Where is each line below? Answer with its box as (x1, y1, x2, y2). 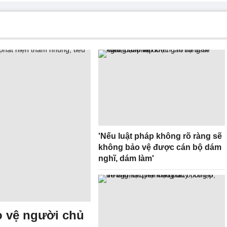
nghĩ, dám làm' (98, 154, 154, 163)
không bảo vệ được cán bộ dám (98, 143, 221, 152)
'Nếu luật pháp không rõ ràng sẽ (98, 132, 222, 140)
